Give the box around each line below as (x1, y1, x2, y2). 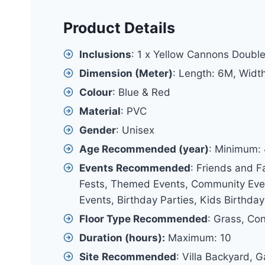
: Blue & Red (112, 86, 170, 98)
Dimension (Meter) (79, 67, 173, 79)
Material (79, 105, 121, 117)
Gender (79, 124, 116, 136)
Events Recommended (79, 161, 190, 174)
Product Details (63, 19, 175, 37)
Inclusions (79, 48, 131, 60)
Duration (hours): (79, 231, 165, 244)
